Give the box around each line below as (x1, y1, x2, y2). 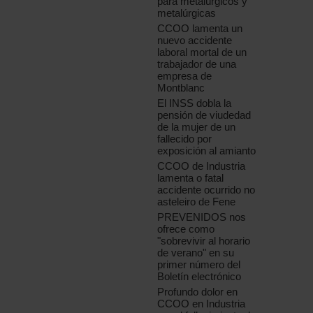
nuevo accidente (157, 34, 233, 47)
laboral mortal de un (157, 46, 247, 59)
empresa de (157, 70, 212, 82)
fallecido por (157, 133, 212, 145)
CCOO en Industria (157, 298, 246, 310)
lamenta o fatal (157, 172, 224, 184)
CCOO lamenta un (157, 22, 243, 35)
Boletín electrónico (157, 270, 242, 283)
